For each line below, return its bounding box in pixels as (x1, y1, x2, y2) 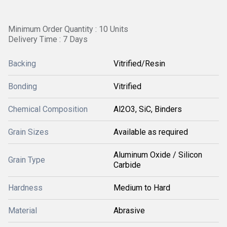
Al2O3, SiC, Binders (113, 104, 182, 114)
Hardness (8, 183, 43, 193)
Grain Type (8, 155, 45, 165)
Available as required (113, 127, 188, 137)
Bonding (8, 82, 37, 91)
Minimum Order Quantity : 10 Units (8, 24, 128, 34)
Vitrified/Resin (113, 59, 165, 68)
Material (8, 206, 37, 215)
